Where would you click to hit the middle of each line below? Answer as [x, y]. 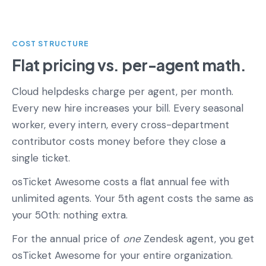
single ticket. [41, 158]
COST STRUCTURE [51, 43]
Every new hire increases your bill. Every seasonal [128, 108]
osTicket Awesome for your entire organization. [122, 255]
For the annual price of [67, 238]
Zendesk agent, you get [197, 238]
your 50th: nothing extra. [70, 215]
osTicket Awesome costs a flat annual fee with [121, 181]
